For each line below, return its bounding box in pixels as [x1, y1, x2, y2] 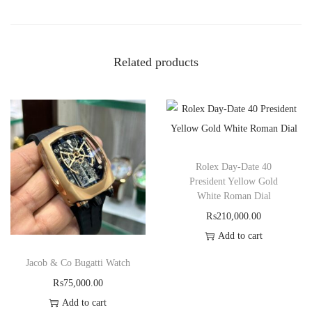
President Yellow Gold [189, 176, 279, 187]
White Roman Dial [196, 191, 271, 202]
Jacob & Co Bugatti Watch [25, 258, 130, 269]
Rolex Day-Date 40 [196, 162, 272, 173]
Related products [114, 55, 198, 70]
